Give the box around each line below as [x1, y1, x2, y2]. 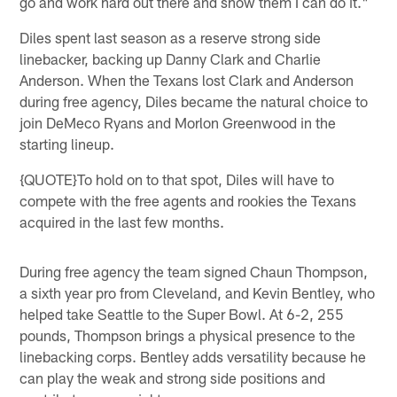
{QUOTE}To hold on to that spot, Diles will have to [19, 169, 335, 188]
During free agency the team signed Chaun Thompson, [19, 261, 369, 280]
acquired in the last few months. [19, 212, 225, 230]
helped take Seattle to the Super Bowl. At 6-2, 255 [19, 304, 345, 323]
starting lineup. [19, 134, 115, 152]
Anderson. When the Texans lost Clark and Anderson [19, 70, 354, 89]
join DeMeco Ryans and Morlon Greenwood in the [19, 113, 337, 131]
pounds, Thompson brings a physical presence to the [19, 325, 356, 344]
